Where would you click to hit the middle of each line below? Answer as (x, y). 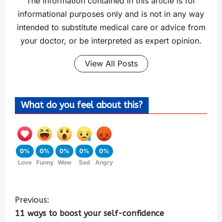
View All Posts (111, 63)
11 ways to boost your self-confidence (89, 213)
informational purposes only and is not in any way (111, 14)
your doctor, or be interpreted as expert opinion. (111, 40)
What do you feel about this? (82, 105)
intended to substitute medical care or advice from (111, 27)
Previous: (32, 200)
